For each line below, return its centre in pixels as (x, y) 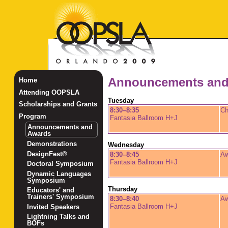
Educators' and (51, 190)
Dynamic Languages (59, 174)
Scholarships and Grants (58, 104)
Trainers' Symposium (61, 197)
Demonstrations (52, 144)
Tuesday (121, 101)
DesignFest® (47, 154)
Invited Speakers (53, 207)
